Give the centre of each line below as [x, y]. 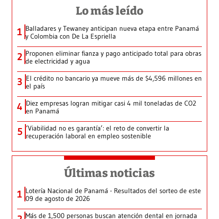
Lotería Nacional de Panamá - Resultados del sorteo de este [113, 191]
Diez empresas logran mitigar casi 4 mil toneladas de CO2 [111, 103]
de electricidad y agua [58, 61]
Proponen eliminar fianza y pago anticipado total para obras [113, 54]
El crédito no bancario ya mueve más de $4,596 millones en [114, 78]
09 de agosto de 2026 [58, 199]
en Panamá [43, 111]
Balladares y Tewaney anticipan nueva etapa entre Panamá [112, 29]
